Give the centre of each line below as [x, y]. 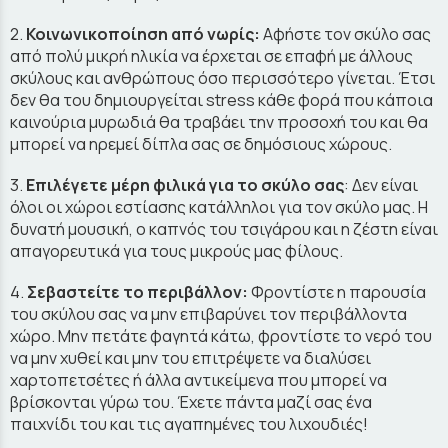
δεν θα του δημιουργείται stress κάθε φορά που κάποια [221, 99]
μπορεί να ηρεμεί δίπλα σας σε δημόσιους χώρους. [201, 143]
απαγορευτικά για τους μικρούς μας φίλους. [178, 251]
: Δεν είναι [381, 185]
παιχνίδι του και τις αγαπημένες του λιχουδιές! [189, 424]
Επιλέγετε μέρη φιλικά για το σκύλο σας [185, 185]
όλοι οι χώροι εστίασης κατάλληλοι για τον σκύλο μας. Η [219, 207]
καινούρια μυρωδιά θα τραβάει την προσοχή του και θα [219, 121]
